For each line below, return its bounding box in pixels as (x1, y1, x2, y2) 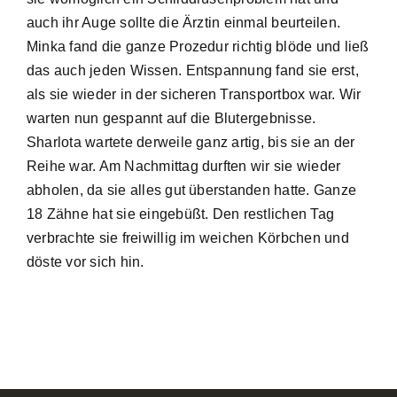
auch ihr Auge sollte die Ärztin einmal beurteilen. (26, 15, 340, 30)
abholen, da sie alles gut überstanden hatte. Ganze (26, 183, 356, 198)
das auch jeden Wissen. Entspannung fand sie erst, (26, 63, 359, 78)
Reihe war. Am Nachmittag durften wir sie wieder (26, 159, 341, 174)
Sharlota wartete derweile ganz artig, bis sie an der (26, 135, 355, 150)
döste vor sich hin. (26, 254, 144, 269)
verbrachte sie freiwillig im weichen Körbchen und (26, 230, 349, 245)
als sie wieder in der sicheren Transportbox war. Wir (26, 87, 362, 102)
